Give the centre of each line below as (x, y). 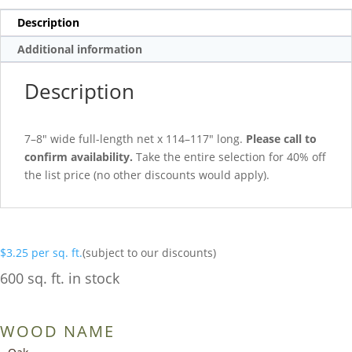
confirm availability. (79, 157)
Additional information (80, 49)
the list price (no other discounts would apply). (147, 175)
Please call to (281, 139)
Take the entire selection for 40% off (229, 157)
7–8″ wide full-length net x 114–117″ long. (135, 139)
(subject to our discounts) (149, 253)
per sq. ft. (57, 253)
